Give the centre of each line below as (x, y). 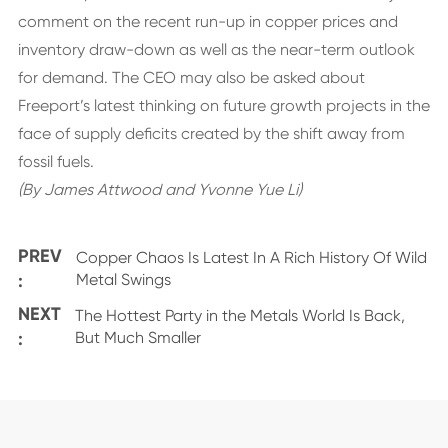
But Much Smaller (137, 337)
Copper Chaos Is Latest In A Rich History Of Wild (251, 257)
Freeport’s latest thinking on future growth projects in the (223, 105)
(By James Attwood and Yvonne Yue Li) (159, 189)
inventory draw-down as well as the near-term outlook (216, 49)
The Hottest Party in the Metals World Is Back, (239, 315)
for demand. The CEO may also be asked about (191, 77)
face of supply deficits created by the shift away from (211, 133)
